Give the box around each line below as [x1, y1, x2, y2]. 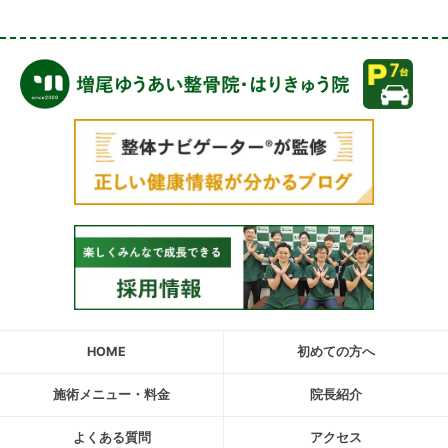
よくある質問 [72, 430, 151, 446]
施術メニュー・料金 [53, 387, 170, 403]
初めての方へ [297, 344, 375, 360]
